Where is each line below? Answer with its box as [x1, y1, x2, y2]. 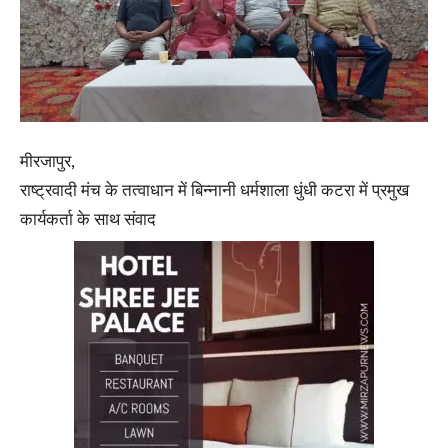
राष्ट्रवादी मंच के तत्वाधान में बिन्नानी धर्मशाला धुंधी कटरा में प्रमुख [20, 176, 409, 205]
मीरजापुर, [20, 147, 75, 176]
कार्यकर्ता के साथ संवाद [20, 205, 156, 234]
